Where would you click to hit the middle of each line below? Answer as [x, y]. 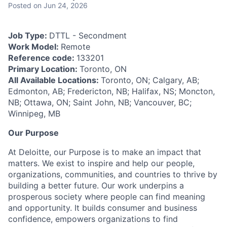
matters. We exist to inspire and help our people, [101, 163]
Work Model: [34, 47]
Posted [20, 6]
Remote [75, 47]
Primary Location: [44, 69]
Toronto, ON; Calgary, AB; [150, 80]
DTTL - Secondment [88, 36]
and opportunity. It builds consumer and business [103, 208]
